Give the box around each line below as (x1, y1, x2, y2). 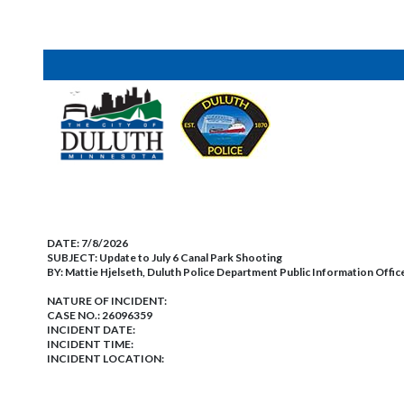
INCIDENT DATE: (47, 323, 135, 336)
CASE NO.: (47, 308, 102, 322)
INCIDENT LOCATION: (47, 352, 164, 365)
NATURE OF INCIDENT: (47, 294, 167, 308)
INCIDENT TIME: (47, 337, 133, 351)
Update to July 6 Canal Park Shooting (99, 251, 282, 264)
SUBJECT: (47, 251, 99, 264)
